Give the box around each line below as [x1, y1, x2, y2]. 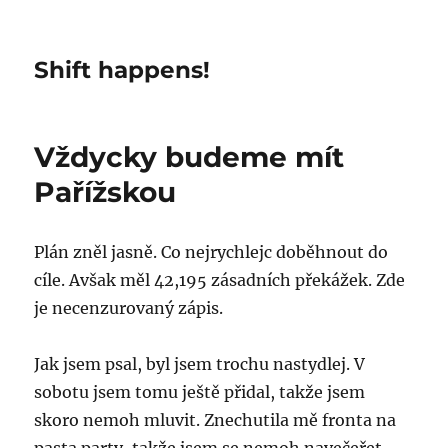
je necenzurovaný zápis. [34, 298, 224, 318]
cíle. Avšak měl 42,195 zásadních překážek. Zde [34, 270, 406, 290]
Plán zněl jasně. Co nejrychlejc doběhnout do [34, 242, 389, 262]
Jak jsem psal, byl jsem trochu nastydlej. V [34, 354, 366, 374]
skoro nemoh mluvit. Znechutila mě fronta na [34, 410, 397, 430]
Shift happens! [34, 56, 211, 84]
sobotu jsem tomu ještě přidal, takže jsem [34, 382, 366, 402]
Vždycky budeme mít [34, 140, 345, 174]
